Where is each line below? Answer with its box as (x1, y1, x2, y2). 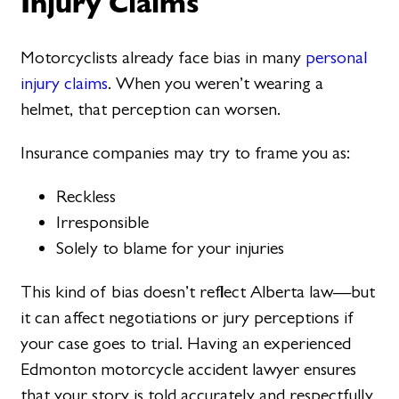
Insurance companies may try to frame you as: (20, 142, 351, 164)
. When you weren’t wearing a (108, 72, 324, 94)
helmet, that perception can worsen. (20, 98, 281, 119)
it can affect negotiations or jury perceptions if (20, 307, 355, 329)
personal (305, 46, 368, 68)
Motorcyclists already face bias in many (20, 46, 306, 68)
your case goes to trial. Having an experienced (20, 333, 352, 354)
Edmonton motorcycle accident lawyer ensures (20, 359, 357, 380)
